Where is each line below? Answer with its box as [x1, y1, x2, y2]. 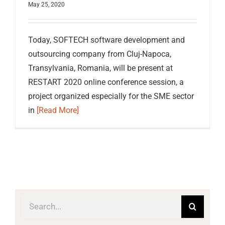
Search [20, 196, 45, 206]
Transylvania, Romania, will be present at [28, 63, 173, 73]
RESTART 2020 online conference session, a [28, 77, 184, 87]
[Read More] [37, 105, 79, 116]
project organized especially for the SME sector [28, 91, 194, 101]
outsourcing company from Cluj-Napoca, [28, 49, 171, 59]
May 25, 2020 [28, 1, 65, 9]
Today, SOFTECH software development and [28, 35, 185, 45]
